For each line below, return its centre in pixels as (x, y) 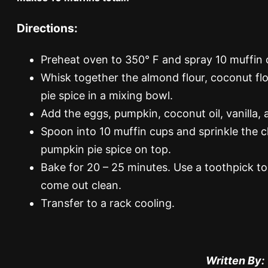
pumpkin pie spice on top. (106, 149)
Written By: (235, 260)
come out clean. (81, 185)
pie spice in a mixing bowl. (107, 95)
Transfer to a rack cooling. (108, 203)
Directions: (47, 28)
